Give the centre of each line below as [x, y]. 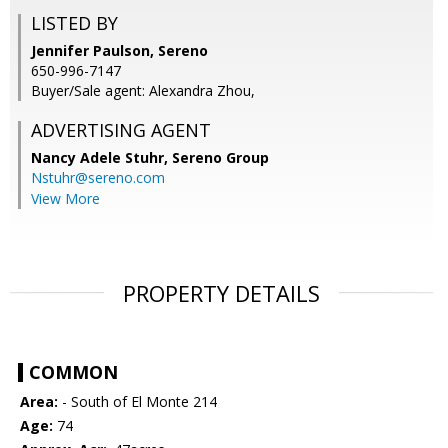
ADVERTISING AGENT [121, 130]
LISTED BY [74, 23]
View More [65, 199]
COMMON [73, 372]
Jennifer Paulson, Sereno [119, 51]
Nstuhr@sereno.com [98, 178]
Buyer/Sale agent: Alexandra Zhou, [143, 91]
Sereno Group [220, 158]
